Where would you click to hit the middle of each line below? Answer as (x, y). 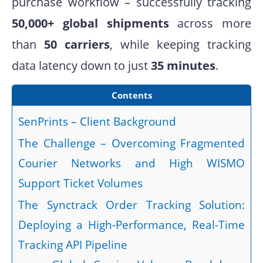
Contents (131, 95)
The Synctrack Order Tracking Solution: (131, 205)
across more (210, 23)
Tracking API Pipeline (73, 245)
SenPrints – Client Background (97, 122)
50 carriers (77, 45)
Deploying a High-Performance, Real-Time (131, 225)
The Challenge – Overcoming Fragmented (131, 144)
